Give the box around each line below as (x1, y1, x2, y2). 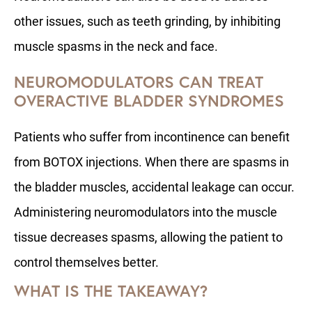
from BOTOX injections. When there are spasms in (14, 153, 289, 171)
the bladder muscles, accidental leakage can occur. (14, 178, 295, 196)
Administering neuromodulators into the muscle (14, 203, 277, 221)
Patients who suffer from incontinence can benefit (14, 128, 290, 146)
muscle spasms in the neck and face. (14, 38, 218, 55)
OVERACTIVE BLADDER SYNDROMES (14, 90, 284, 111)
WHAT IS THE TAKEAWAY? (14, 280, 208, 302)
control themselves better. (14, 253, 162, 271)
